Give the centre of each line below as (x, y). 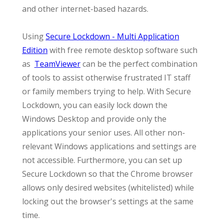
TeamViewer (57, 64)
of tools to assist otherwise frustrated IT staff (106, 78)
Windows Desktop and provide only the (94, 119)
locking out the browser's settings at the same (108, 201)
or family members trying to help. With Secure (106, 91)
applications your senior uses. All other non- (103, 133)
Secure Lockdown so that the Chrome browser (107, 174)
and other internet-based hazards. (85, 9)
